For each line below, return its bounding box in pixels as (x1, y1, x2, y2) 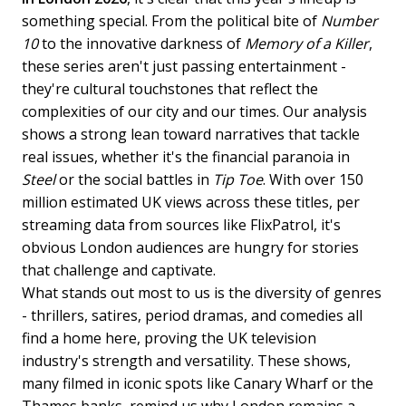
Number (321, 10, 378, 31)
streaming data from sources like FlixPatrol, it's (22, 214, 341, 235)
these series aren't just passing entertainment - (22, 55, 346, 76)
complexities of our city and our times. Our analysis (22, 101, 367, 121)
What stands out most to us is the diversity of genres (22, 282, 382, 303)
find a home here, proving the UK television (22, 327, 316, 348)
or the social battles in (55, 169, 213, 189)
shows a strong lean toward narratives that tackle (22, 123, 360, 144)
